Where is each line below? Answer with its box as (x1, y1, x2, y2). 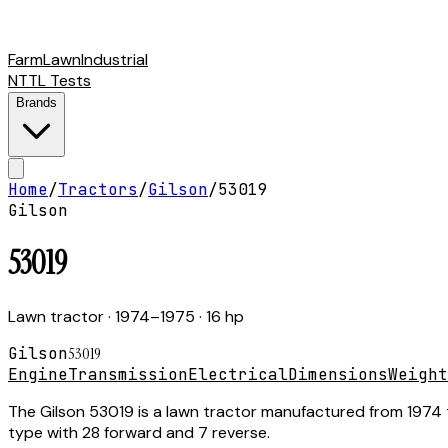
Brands (16, 95, 57, 110)
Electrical (188, 363, 288, 385)
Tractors (58, 179, 138, 200)
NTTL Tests (8, 70, 91, 91)
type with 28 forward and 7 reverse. (8, 421, 270, 443)
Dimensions (288, 363, 388, 385)
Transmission (68, 363, 188, 385)
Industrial (81, 49, 148, 70)
